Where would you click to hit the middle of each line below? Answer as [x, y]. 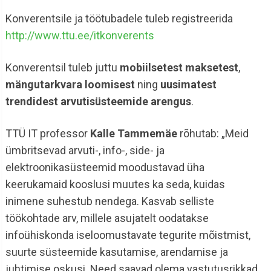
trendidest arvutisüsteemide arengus [98, 101]
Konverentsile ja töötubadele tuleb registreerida [119, 18]
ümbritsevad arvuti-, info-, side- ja [85, 150]
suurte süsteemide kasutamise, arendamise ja [116, 252]
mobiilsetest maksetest [179, 67]
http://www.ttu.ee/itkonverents [80, 35]
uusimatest [188, 84]
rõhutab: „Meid [213, 133]
